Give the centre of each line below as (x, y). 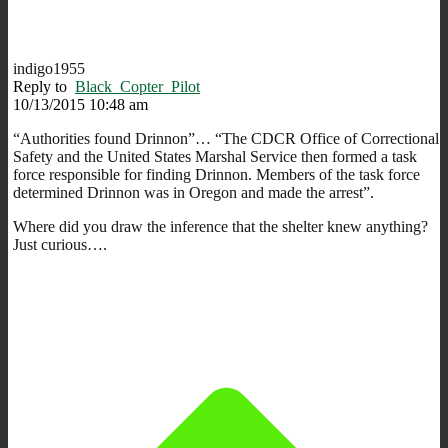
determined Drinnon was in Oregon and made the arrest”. (193, 192)
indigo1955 (49, 68)
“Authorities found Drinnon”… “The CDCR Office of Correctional (226, 138)
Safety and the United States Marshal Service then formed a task (215, 156)
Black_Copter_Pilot (137, 86)
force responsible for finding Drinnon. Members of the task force (216, 174)
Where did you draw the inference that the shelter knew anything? (220, 226)
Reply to (44, 86)
